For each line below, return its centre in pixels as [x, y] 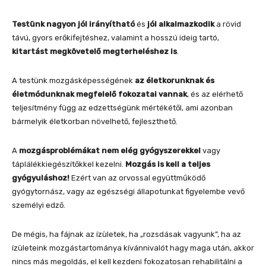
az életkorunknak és [175, 81]
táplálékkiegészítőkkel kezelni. [69, 164]
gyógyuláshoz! [41, 178]
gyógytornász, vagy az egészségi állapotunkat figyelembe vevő [128, 192]
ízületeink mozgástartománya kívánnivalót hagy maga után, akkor [133, 248]
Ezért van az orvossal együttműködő [137, 178]
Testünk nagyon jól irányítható [73, 24]
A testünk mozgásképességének [73, 81]
